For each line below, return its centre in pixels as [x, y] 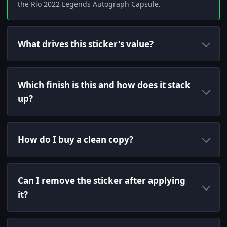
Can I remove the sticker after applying [102, 181]
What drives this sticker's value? [86, 44]
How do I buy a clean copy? [75, 140]
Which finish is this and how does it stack [104, 85]
